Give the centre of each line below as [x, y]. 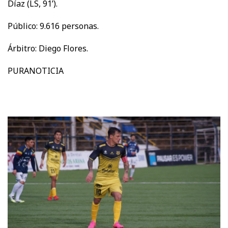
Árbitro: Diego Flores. [48, 48]
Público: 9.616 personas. [53, 26]
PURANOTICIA [36, 70]
